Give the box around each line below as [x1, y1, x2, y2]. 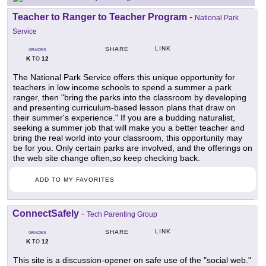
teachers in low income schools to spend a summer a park [13, 83, 232, 93]
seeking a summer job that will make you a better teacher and [13, 123, 245, 133]
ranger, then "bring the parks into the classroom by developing [13, 93, 246, 103]
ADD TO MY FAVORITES [35, 176, 115, 183]
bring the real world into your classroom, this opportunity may [13, 133, 242, 143]
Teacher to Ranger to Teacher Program [12, 12, 187, 23]
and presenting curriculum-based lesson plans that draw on [13, 103, 236, 113]
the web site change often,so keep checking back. [13, 153, 200, 163]
